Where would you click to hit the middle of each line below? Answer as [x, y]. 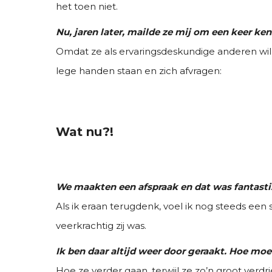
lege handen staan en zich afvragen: [139, 71]
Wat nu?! [85, 132]
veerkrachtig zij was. [101, 226]
